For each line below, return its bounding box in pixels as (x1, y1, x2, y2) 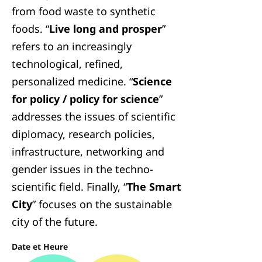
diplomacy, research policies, (12, 127, 155, 141)
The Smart (127, 180, 181, 194)
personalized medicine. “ (12, 74, 133, 88)
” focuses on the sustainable (32, 197, 172, 211)
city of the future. (12, 215, 98, 229)
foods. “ (12, 22, 49, 36)
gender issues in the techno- (12, 162, 153, 176)
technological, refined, (12, 57, 123, 71)
